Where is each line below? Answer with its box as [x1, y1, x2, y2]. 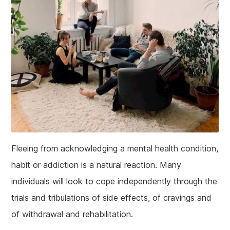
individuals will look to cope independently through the [11, 176, 218, 187]
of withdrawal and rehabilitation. [11, 209, 133, 220]
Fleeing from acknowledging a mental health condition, [11, 143, 219, 154]
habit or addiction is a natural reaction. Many [11, 160, 182, 170]
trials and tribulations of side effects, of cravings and [11, 193, 212, 203]
